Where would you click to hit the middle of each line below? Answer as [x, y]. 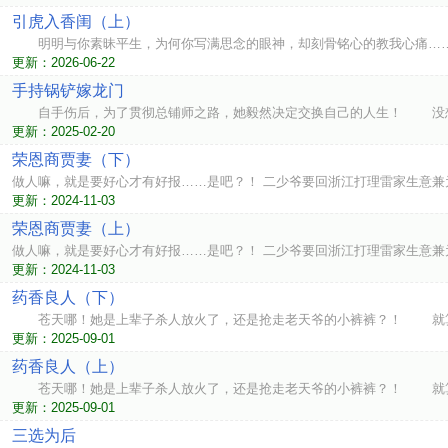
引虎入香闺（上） [76, 21]
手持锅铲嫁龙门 [68, 90]
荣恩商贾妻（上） [76, 228]
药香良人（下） [68, 297]
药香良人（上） [68, 366]
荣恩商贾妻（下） [76, 159]
